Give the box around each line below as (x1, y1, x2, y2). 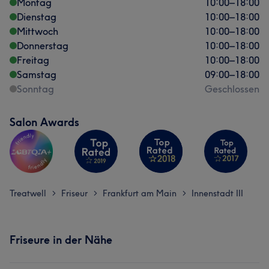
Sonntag (17, 83, 54, 95)
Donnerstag (17, 40, 68, 52)
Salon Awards (10, 115, 79, 129)
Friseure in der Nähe (10, 233, 112, 247)
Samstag (17, 68, 56, 80)
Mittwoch (17, 25, 58, 37)
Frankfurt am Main (103, 188, 177, 199)
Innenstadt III (192, 188, 243, 199)
